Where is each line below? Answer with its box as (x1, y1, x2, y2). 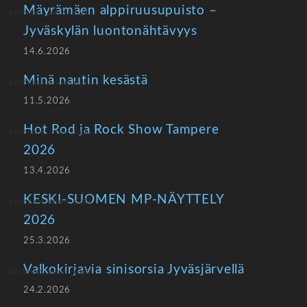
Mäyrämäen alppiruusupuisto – (23, 4, 217, 17)
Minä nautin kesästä (23, 74, 148, 87)
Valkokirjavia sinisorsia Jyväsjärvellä (23, 263, 245, 276)
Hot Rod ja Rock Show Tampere (23, 123, 219, 136)
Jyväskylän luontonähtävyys (23, 25, 197, 38)
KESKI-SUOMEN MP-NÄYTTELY (23, 193, 224, 206)
